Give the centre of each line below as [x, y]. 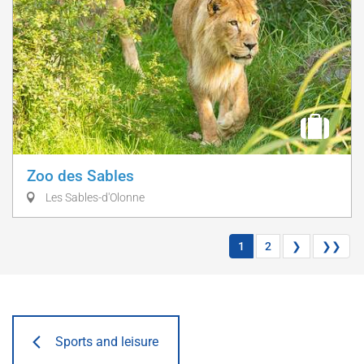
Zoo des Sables [80, 176]
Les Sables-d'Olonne [94, 197]
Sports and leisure [107, 341]
